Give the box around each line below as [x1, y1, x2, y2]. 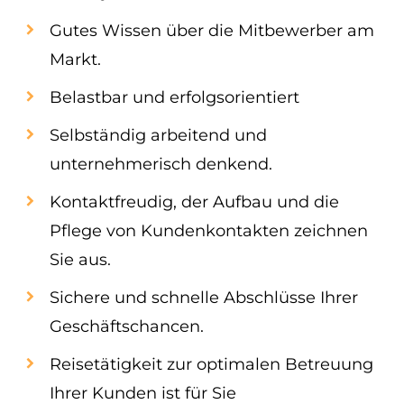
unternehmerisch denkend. [50, 154, 272, 174]
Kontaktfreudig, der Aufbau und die [50, 192, 339, 212]
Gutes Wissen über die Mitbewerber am [50, 21, 374, 41]
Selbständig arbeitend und [50, 125, 267, 145]
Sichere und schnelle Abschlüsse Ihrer [50, 288, 358, 308]
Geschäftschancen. [50, 317, 204, 336]
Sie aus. [50, 250, 111, 270]
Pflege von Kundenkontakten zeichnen [50, 221, 368, 241]
